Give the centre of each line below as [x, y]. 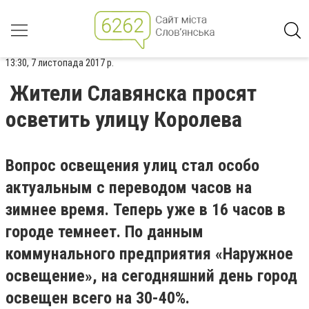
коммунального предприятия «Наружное [149, 254]
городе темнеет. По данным [104, 232]
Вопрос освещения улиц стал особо [132, 166]
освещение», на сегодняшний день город [151, 276]
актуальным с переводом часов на [129, 188]
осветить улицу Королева [124, 119]
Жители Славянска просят [133, 93]
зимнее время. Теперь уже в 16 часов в [146, 210]
